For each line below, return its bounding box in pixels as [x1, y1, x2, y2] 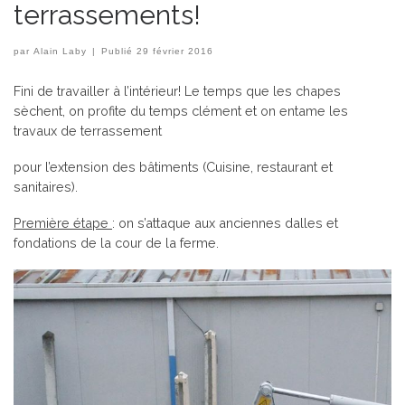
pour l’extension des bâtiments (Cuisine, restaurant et [14, 159, 333, 175]
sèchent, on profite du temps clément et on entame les [14, 103, 348, 119]
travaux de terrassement [14, 123, 162, 139]
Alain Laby [33, 46, 87, 57]
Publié [101, 46, 137, 57]
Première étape [14, 215, 112, 231]
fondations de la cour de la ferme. [14, 235, 219, 251]
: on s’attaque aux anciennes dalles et [112, 215, 338, 231]
